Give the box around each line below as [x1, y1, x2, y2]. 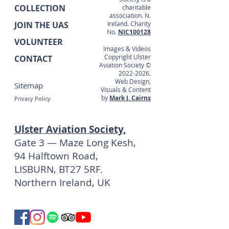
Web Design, [115, 77, 151, 85]
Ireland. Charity [107, 19, 151, 28]
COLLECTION [14, 3, 65, 14]
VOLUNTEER [14, 36, 63, 48]
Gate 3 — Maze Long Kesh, [14, 136, 136, 149]
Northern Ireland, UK [14, 176, 110, 189]
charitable [122, 3, 151, 11]
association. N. [109, 11, 151, 19]
